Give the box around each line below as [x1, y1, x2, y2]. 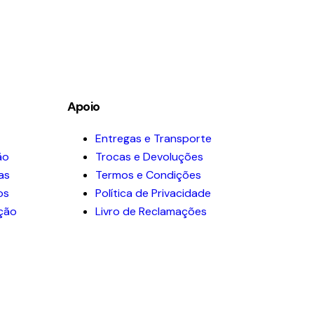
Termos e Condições [95, 167, 201, 182]
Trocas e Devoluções [95, 149, 203, 164]
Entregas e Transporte [95, 130, 212, 146]
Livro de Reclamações [95, 203, 207, 219]
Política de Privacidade [95, 185, 211, 200]
